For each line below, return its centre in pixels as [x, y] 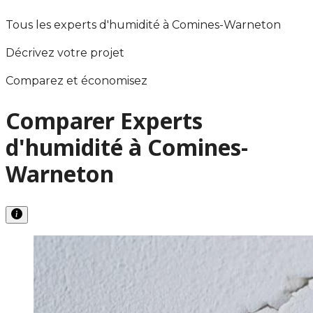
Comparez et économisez [77, 80]
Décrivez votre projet [65, 52]
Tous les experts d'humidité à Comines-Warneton [143, 24]
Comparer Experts [104, 121]
